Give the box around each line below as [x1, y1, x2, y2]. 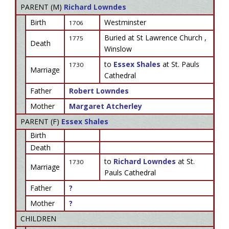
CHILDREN [20, 214, 56, 223]
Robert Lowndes [68, 86, 129, 96]
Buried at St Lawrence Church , [104, 33, 207, 42]
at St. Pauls [162, 59, 199, 69]
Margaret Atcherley [68, 101, 142, 111]
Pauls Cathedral [104, 168, 156, 177]
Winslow [104, 44, 132, 54]
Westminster [104, 17, 146, 27]
